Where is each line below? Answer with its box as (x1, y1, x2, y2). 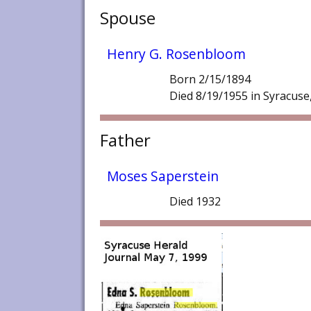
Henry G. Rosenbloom (107, 44, 246, 64)
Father (100, 128, 151, 152)
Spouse (100, 6, 155, 30)
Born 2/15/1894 (169, 72, 251, 87)
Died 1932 (169, 194, 221, 210)
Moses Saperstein (107, 167, 219, 186)
